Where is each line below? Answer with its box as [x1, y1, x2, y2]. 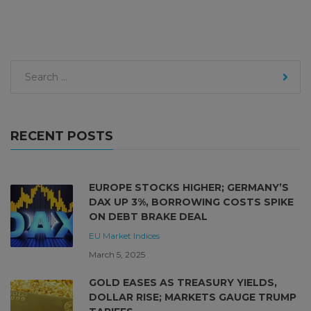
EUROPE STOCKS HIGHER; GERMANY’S [89, 180, 289, 194]
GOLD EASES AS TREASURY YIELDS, [89, 276, 277, 289]
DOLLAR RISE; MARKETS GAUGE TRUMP [89, 290, 296, 303]
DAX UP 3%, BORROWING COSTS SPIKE [89, 195, 294, 208]
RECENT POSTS [10, 128, 113, 144]
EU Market [89, 230, 131, 241]
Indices [133, 230, 160, 241]
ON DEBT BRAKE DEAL [89, 210, 208, 223]
